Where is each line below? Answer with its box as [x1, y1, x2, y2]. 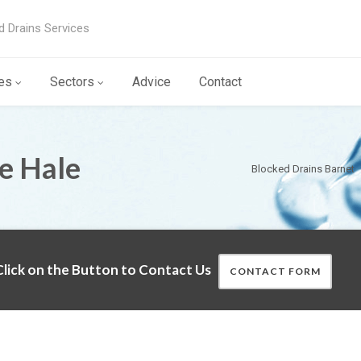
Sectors [50, 74, 94, 89]
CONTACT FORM [230, 265, 321, 277]
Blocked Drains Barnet [251, 163, 355, 175]
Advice [132, 74, 171, 89]
